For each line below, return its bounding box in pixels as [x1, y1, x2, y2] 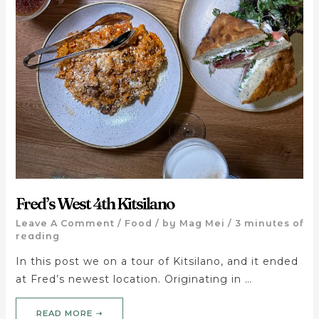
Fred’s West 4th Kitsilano [15, 193, 174, 214]
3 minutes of [234, 218, 303, 229]
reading [15, 231, 60, 242]
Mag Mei [179, 218, 225, 229]
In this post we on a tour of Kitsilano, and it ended [15, 255, 298, 268]
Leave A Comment [15, 218, 115, 229]
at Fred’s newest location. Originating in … [15, 273, 252, 286]
